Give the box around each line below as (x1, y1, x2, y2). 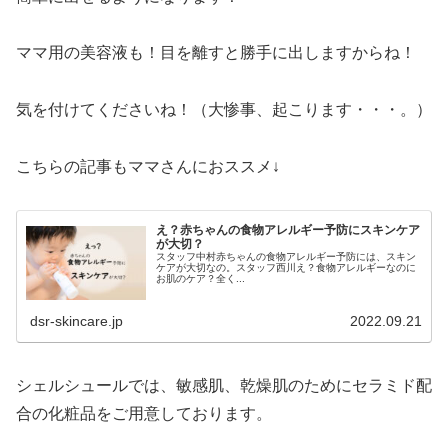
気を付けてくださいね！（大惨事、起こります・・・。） (16, 101, 432, 119)
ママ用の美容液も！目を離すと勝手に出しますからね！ (16, 44, 416, 62)
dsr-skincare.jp (30, 312, 124, 329)
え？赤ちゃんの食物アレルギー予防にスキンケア (156, 223, 421, 238)
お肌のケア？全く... (156, 273, 246, 285)
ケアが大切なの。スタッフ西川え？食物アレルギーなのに (156, 262, 417, 274)
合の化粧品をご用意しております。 (16, 404, 272, 422)
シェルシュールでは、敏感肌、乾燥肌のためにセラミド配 (16, 376, 432, 394)
